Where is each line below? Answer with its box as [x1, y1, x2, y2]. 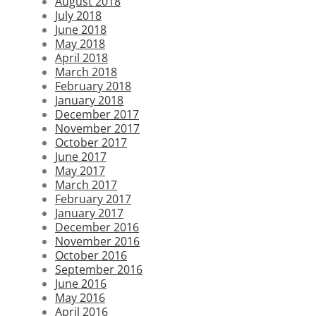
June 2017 [55, 148, 107, 164]
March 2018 [55, 63, 117, 80]
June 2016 [55, 275, 107, 291]
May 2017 [55, 162, 105, 178]
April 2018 [55, 49, 108, 66]
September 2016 [55, 261, 142, 277]
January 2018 [55, 92, 123, 108]
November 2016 [55, 233, 140, 249]
